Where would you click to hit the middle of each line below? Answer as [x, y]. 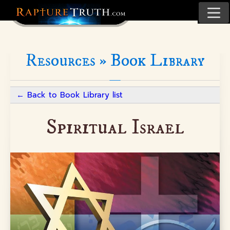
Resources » [68, 61]
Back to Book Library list [75, 95]
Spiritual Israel [115, 128]
